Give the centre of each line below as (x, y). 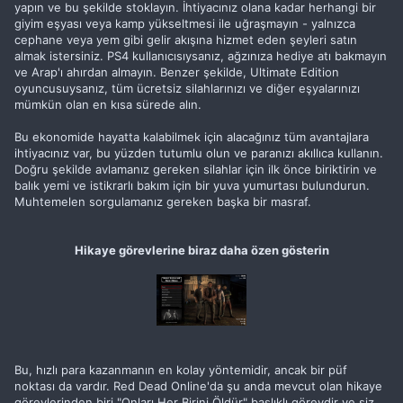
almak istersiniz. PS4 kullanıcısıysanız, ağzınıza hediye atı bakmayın (201, 56)
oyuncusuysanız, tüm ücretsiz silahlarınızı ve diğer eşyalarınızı (187, 88)
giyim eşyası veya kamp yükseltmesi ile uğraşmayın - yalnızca (185, 23)
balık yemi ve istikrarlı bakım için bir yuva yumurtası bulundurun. (192, 185)
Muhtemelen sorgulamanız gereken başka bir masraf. (163, 201)
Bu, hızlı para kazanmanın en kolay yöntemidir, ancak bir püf (181, 370)
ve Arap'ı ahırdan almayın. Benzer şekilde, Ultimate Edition (177, 72)
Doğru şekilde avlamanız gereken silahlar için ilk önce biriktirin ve (196, 169)
